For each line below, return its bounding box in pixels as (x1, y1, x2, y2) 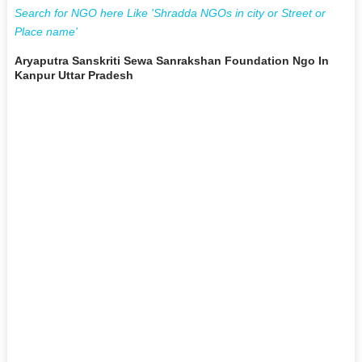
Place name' (14, 24, 78, 38)
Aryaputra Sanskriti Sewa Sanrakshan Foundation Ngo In (14, 53, 329, 67)
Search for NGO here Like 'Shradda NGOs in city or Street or (14, 6, 326, 19)
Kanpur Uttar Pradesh (14, 68, 133, 82)
